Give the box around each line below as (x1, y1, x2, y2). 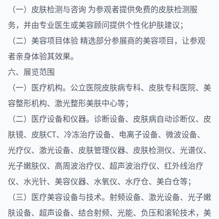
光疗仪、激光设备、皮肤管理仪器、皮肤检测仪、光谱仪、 (8, 145, 211, 155)
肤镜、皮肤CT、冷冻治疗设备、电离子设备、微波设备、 (8, 129, 205, 140)
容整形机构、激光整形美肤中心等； (8, 98, 133, 109)
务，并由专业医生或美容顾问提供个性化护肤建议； (8, 20, 188, 30)
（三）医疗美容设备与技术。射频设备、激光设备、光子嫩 (8, 192, 211, 202)
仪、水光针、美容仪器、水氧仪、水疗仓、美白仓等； (8, 176, 196, 187)
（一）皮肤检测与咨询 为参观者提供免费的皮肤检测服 (8, 4, 197, 15)
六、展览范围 (8, 66, 55, 77)
